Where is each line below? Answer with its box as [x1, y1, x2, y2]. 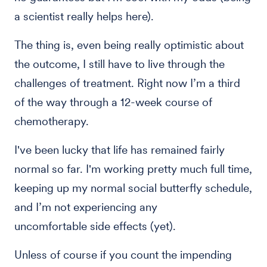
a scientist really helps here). [14, 10, 154, 23]
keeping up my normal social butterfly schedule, [14, 181, 252, 195]
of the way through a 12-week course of [14, 95, 212, 109]
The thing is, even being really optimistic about [14, 38, 244, 52]
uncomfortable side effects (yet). [14, 219, 176, 233]
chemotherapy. [14, 114, 89, 128]
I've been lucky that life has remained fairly [14, 143, 225, 157]
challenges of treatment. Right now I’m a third [14, 76, 240, 90]
